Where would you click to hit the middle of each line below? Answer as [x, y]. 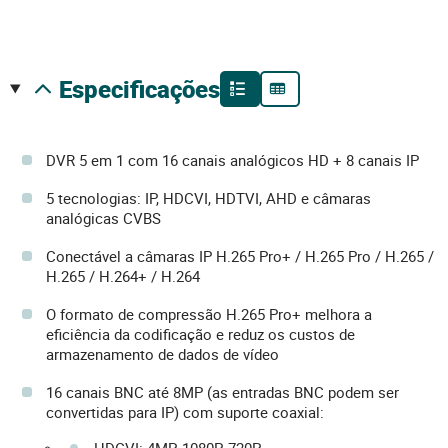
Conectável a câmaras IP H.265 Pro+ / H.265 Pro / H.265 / [240, 255]
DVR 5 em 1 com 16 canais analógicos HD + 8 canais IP [232, 159]
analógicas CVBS [103, 217]
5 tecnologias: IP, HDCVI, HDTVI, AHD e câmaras [208, 197]
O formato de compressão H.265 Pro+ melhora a [209, 313]
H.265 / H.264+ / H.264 [123, 275]
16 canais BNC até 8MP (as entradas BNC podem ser [222, 391]
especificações [145, 88]
